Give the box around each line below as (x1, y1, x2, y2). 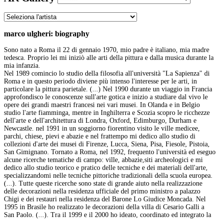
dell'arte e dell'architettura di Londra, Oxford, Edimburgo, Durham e (4, 117, 196, 125)
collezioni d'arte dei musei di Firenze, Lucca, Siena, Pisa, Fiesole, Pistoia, (4, 140, 210, 148)
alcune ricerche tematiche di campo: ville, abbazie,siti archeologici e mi (4, 156, 203, 164)
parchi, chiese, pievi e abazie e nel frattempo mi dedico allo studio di (4, 133, 195, 140)
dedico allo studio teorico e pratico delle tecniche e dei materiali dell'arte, (4, 164, 208, 172)
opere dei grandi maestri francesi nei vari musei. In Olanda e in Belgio (4, 101, 200, 109)
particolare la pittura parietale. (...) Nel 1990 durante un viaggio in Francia (4, 85, 212, 93)
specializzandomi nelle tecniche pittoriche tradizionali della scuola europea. (4, 172, 213, 180)
